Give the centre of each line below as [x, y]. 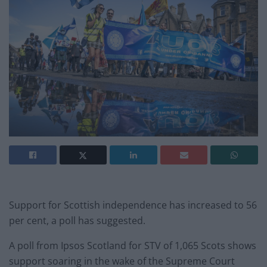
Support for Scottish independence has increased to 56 [133, 205]
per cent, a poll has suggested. [77, 220]
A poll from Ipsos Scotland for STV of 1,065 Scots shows [133, 245]
